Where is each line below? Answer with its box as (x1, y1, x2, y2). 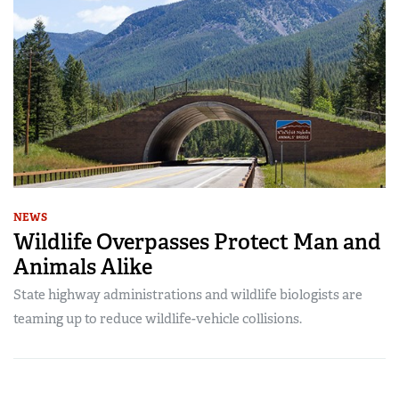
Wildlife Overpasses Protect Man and (13, 228, 381, 256)
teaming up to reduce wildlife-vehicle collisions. (13, 310, 302, 329)
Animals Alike (13, 253, 152, 281)
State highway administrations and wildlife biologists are (13, 286, 362, 305)
